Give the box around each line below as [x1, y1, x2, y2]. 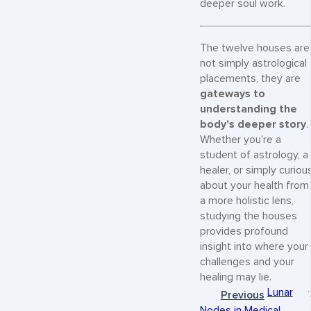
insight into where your [200, 240, 308, 254]
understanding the [200, 103, 297, 117]
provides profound [200, 225, 288, 239]
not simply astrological [200, 57, 307, 71]
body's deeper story [200, 118, 306, 132]
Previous [220, 289, 264, 303]
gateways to [200, 87, 265, 101]
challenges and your [200, 255, 294, 269]
